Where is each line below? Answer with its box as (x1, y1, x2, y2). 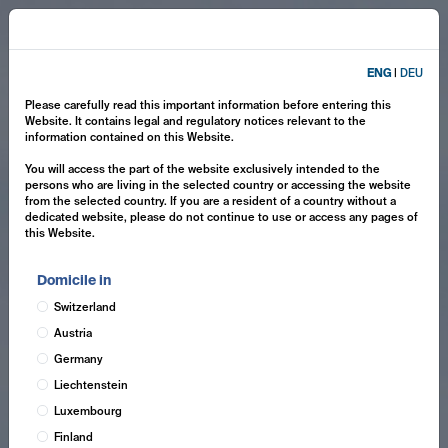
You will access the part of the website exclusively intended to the (25, 164, 380, 176)
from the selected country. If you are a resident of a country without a (25, 196, 396, 208)
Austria (53, 328, 92, 340)
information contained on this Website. (25, 132, 234, 144)
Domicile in (37, 275, 111, 288)
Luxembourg (53, 406, 122, 418)
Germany (53, 354, 103, 366)
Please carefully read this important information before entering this (25, 100, 391, 112)
